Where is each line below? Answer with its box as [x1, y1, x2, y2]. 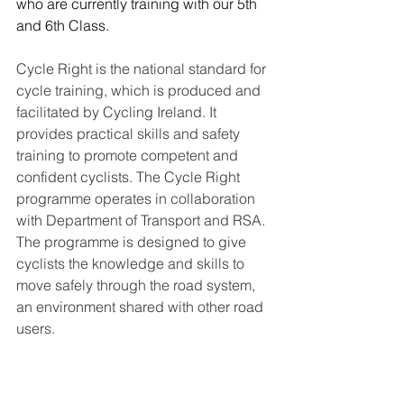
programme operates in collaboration [16, 189, 259, 207]
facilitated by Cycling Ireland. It [16, 103, 220, 121]
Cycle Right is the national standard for [16, 60, 270, 78]
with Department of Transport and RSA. [16, 211, 265, 229]
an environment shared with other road [16, 298, 267, 316]
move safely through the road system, [16, 276, 259, 294]
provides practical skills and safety [16, 124, 243, 142]
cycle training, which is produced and [16, 81, 264, 99]
